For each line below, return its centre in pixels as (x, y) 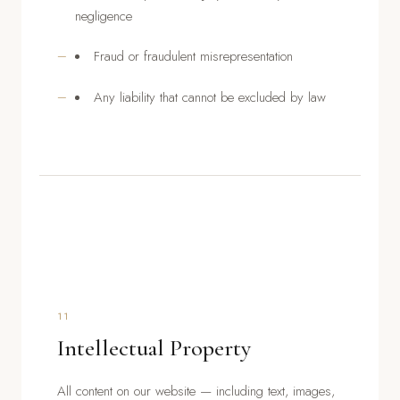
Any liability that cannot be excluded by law (210, 97)
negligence (104, 16)
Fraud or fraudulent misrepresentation (193, 57)
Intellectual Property (154, 347)
